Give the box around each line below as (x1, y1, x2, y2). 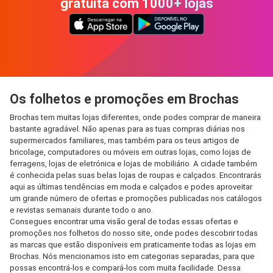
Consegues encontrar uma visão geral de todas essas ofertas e (10, 217, 238, 226)
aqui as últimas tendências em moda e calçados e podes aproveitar (10, 182, 252, 191)
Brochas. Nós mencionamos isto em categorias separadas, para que (10, 252, 255, 261)
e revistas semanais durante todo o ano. (10, 205, 153, 214)
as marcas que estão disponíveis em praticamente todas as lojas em (10, 240, 256, 249)
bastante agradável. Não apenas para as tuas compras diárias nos (10, 124, 245, 133)
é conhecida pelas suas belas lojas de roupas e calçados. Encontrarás (10, 171, 261, 180)
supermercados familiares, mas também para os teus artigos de (10, 136, 239, 145)
